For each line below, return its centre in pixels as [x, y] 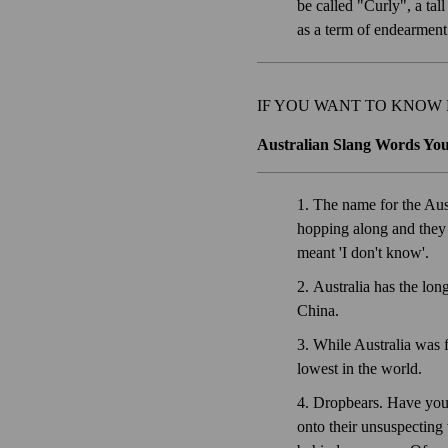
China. [318, 311]
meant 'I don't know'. [363, 253]
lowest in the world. [359, 369]
